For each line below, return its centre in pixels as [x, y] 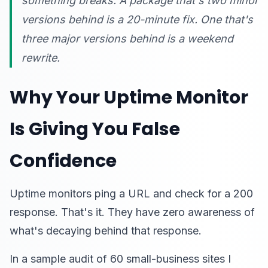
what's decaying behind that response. [106, 231]
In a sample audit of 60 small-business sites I [120, 259]
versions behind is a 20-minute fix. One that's [137, 19]
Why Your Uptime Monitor [129, 98]
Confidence [63, 161]
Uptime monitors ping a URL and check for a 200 [131, 194]
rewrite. [41, 58]
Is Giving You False [95, 129]
